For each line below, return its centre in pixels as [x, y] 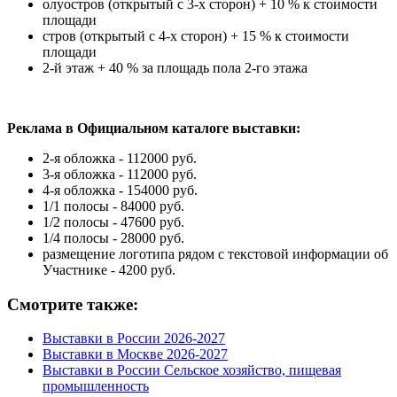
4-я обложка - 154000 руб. [120, 190]
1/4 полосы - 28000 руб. [113, 237]
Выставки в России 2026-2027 [134, 339]
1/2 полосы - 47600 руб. [113, 222]
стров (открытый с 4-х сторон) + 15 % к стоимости [196, 35]
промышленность [96, 386]
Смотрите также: [73, 304]
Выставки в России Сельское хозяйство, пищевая [192, 370]
